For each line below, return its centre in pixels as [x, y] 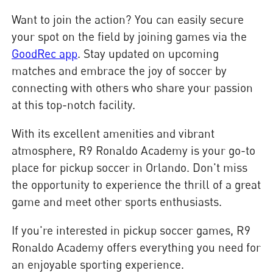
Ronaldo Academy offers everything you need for [136, 247]
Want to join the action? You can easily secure [128, 19]
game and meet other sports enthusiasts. [117, 202]
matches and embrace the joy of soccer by [119, 71]
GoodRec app [45, 54]
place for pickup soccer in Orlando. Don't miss [130, 168]
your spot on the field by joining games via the [129, 37]
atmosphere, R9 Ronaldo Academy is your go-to [134, 151]
